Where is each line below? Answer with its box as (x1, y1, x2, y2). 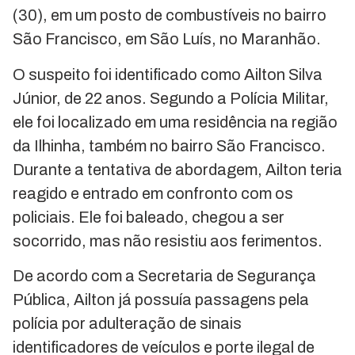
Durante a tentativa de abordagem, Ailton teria (13, 160, 342, 178)
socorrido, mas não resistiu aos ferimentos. (13, 231, 323, 250)
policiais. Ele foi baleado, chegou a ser (13, 208, 284, 226)
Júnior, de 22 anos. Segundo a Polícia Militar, (13, 89, 329, 107)
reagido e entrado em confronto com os (13, 184, 293, 202)
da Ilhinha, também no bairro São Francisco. (13, 136, 326, 155)
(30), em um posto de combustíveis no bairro (13, 6, 326, 25)
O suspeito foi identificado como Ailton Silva (13, 65, 323, 83)
